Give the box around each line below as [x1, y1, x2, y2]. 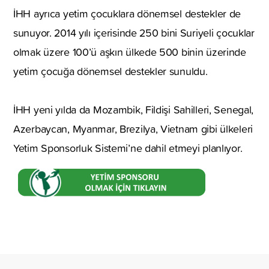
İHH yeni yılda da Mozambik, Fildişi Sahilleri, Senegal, [13, 101, 254, 117]
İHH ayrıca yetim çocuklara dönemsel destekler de [13, 5, 241, 21]
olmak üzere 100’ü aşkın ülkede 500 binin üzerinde [13, 44, 246, 59]
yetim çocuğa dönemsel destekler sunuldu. [13, 63, 208, 79]
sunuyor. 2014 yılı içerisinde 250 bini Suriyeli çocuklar [13, 25, 255, 40]
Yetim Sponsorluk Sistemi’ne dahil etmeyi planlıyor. [13, 140, 243, 156]
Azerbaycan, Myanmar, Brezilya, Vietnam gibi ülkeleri [13, 121, 253, 136]
